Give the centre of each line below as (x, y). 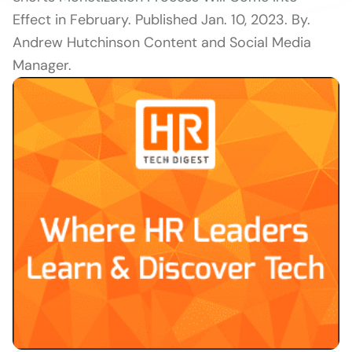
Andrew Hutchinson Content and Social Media (162, 42)
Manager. (42, 65)
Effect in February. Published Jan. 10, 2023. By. (161, 20)
